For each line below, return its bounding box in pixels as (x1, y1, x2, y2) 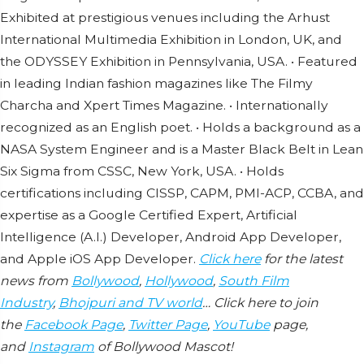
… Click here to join (202, 295, 318, 311)
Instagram (28, 339, 94, 355)
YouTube (213, 317, 270, 333)
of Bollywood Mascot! (94, 339, 233, 355)
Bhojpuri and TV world (58, 295, 202, 311)
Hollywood (145, 273, 213, 289)
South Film (219, 273, 289, 289)
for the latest (261, 251, 343, 267)
